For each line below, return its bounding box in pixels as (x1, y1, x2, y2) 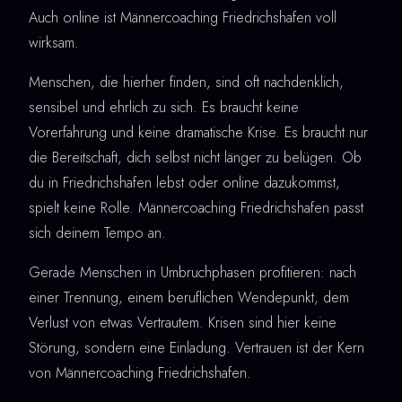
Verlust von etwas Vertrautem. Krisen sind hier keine (29, 311, 336, 333)
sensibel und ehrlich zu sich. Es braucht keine (29, 96, 299, 118)
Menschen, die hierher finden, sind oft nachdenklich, (29, 71, 344, 92)
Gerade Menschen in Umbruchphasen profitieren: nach (29, 261, 356, 283)
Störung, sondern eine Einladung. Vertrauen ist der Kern (29, 336, 364, 358)
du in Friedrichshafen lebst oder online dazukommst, (29, 171, 340, 193)
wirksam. (29, 31, 79, 53)
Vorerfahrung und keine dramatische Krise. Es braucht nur (29, 121, 368, 143)
